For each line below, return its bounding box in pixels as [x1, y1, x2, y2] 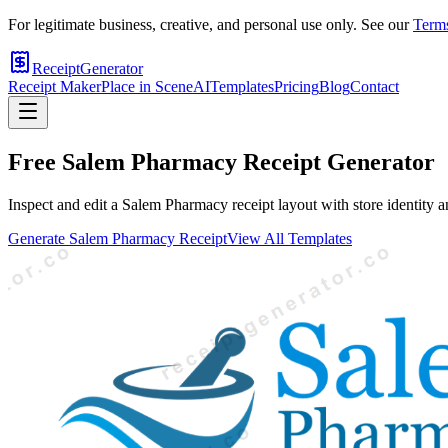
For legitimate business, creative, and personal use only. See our [8, 16, 409, 33]
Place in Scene [101, 78, 193, 95]
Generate [8, 229, 69, 247]
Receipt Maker [8, 78, 101, 95]
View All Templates [227, 229, 352, 247]
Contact [350, 78, 399, 95]
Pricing [274, 78, 319, 95]
